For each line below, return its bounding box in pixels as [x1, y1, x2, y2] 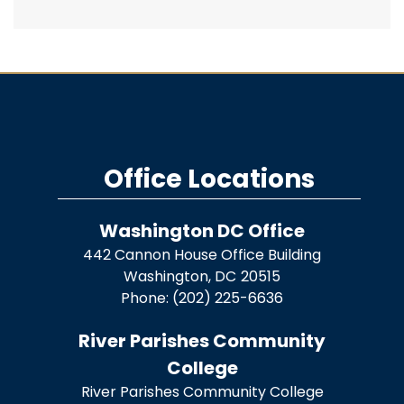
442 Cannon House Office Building [83, 243, 321, 265]
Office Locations [104, 161, 315, 197]
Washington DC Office [99, 217, 305, 243]
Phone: [121, 287, 172, 308]
